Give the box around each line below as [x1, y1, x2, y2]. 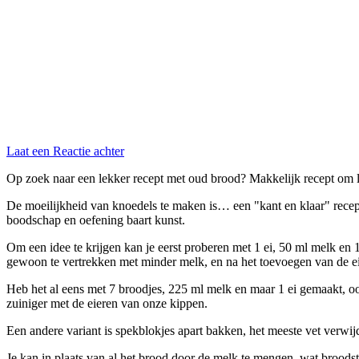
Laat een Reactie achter [6, 143, 124, 158]
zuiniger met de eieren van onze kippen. [6, 296, 208, 310]
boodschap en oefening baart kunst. [6, 212, 185, 227]
